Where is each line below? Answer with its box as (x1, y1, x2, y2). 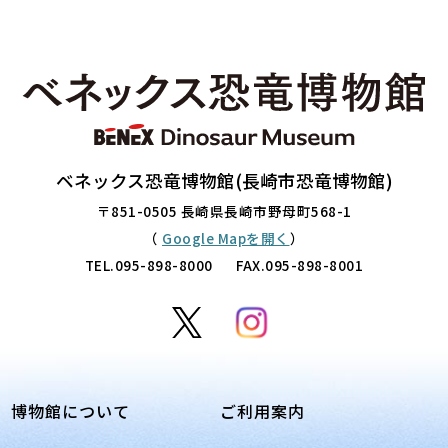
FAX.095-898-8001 (232, 255, 364, 276)
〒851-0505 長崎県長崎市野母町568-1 (96, 201, 352, 222)
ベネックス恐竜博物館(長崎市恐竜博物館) (55, 168, 393, 194)
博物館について (11, 399, 131, 424)
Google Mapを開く (162, 228, 290, 249)
